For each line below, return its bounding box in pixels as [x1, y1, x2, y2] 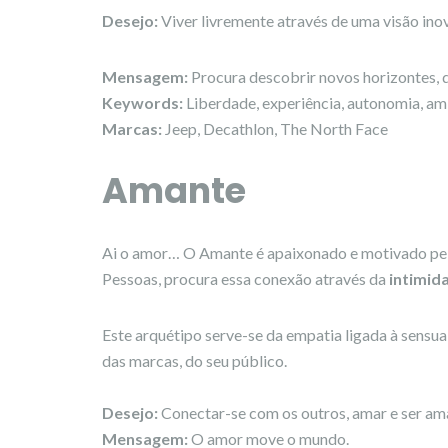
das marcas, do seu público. [102, 350, 287, 370]
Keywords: [102, 92, 186, 112]
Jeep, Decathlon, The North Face [162, 118, 388, 138]
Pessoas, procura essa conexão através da [102, 268, 389, 288]
